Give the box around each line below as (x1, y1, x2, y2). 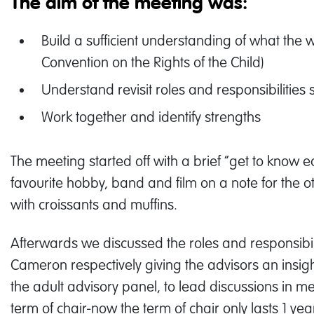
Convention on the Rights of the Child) (41, 53, 264, 70)
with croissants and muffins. (11, 196, 177, 212)
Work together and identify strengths (41, 108, 261, 125)
